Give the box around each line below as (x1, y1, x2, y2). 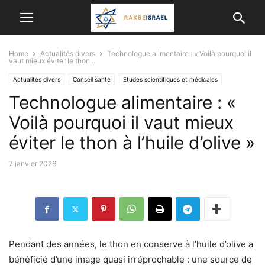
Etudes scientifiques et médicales (123, 76, 218, 83)
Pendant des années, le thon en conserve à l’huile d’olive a (9, 238, 253, 250)
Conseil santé (73, 76, 111, 83)
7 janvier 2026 (9, 159, 56, 168)
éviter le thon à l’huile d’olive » (9, 132, 255, 153)
